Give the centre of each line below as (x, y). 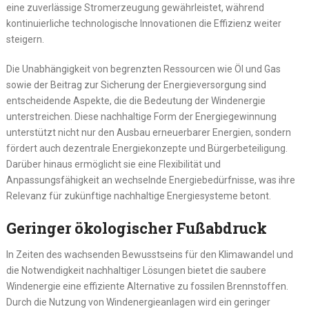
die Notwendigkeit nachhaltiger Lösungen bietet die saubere (136, 271)
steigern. (25, 40)
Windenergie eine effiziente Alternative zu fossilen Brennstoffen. (147, 287)
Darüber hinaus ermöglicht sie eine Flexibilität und (113, 165)
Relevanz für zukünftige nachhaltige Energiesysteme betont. (138, 196)
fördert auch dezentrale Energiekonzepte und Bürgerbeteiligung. (147, 149)
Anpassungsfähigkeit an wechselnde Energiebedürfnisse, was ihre (150, 180)
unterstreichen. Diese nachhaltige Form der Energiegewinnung (141, 117)
